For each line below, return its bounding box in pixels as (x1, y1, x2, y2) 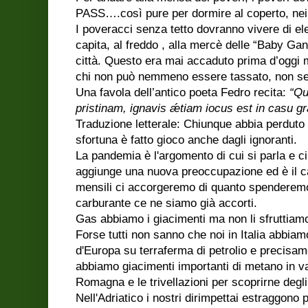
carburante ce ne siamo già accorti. (76, 196, 257, 210)
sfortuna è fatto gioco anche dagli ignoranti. (76, 133, 297, 146)
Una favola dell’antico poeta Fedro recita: (76, 85, 289, 99)
